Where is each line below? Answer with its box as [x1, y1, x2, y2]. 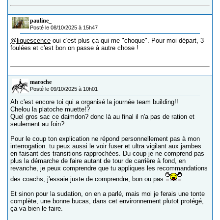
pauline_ [30, 17, 52, 25]
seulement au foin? [10, 120, 64, 128]
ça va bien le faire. [10, 205, 63, 213]
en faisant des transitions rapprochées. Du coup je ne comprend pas [10, 150, 204, 158]
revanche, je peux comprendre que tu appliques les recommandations [10, 165, 208, 172]
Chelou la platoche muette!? [10, 106, 90, 113]
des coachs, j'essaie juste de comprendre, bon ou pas [10, 175, 165, 183]
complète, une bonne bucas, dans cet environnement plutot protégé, [10, 197, 204, 205]
